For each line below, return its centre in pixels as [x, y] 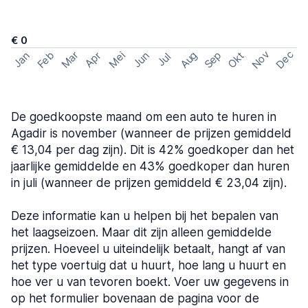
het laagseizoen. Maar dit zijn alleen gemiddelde [141, 232]
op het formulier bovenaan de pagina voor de [135, 298]
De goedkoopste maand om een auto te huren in [144, 117]
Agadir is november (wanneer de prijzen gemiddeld [151, 133]
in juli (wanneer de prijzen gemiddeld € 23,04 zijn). [149, 183]
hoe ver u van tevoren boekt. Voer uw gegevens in [150, 282]
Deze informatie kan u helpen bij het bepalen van [145, 216]
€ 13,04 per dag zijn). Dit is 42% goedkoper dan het [153, 150]
